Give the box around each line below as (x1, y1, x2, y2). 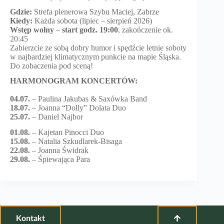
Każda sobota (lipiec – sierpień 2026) (32, 16, 152, 25)
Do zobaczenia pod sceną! (10, 61, 93, 70)
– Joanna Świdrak (32, 146, 88, 155)
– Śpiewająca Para (32, 155, 90, 164)
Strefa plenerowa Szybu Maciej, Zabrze (32, 7, 159, 16)
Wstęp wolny (10, 25, 54, 34)
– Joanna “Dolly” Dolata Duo (32, 103, 126, 112)
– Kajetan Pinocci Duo (32, 128, 104, 137)
